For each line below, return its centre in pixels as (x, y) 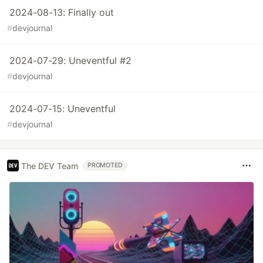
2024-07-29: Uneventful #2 (70, 61)
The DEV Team (50, 166)
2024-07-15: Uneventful (63, 109)
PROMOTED (105, 166)
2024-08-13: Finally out (62, 13)
